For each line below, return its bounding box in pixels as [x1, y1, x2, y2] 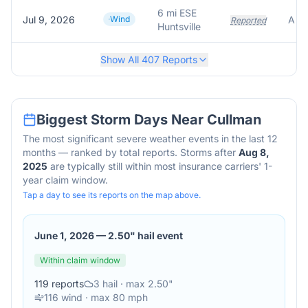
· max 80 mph [82, 291, 148, 303]
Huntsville [157, 21, 201, 32]
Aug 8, [239, 146, 269, 158]
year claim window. [23, 174, 108, 186]
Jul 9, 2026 [23, 14, 75, 25]
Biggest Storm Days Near [36, 111, 207, 128]
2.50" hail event [108, 230, 183, 241]
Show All [100, 54, 142, 65]
